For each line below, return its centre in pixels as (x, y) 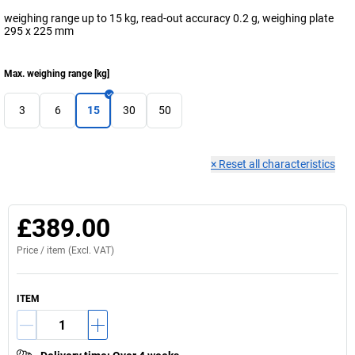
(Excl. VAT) (90, 250)
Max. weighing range (48, 74)
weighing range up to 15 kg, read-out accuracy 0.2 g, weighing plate (169, 18)
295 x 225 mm (39, 31)
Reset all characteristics (277, 164)
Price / (32, 250)
